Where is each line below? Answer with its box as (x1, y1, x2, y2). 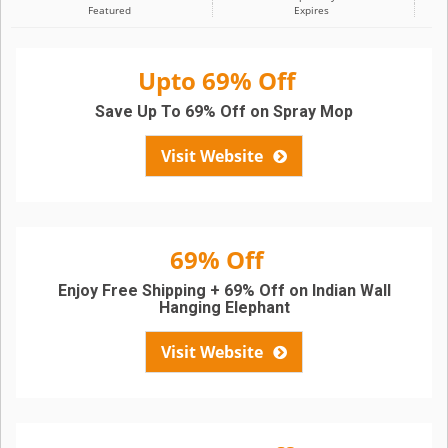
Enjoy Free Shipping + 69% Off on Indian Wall (57, 281, 391, 300)
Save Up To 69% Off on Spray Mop (95, 102, 353, 121)
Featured (87, 3, 131, 17)
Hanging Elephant (158, 298, 290, 317)
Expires (293, 3, 329, 17)
